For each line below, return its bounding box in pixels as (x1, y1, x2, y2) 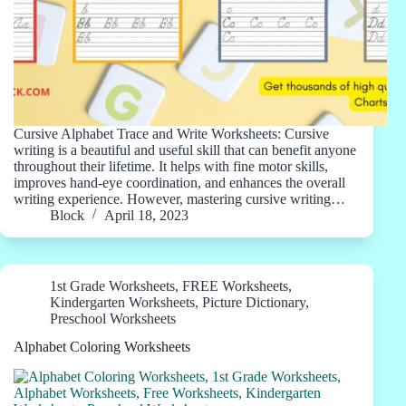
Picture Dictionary (202, 295, 305, 310)
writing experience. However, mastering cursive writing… (14, 191, 345, 207)
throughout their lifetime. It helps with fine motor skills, (14, 159, 328, 174)
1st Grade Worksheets (50, 278, 175, 294)
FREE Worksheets (182, 278, 288, 294)
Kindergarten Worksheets (50, 295, 195, 310)
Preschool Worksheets (50, 311, 176, 326)
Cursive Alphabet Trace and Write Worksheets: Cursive (14, 126, 329, 141)
